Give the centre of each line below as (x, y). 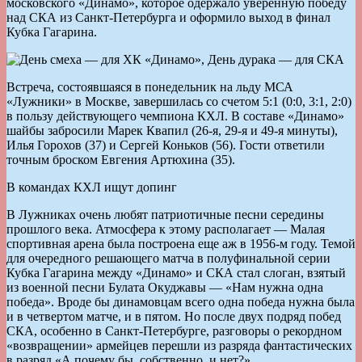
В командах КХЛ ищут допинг (92, 187)
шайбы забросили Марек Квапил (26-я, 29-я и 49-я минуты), (172, 130)
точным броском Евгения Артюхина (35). (121, 159)
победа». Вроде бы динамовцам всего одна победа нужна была (181, 301)
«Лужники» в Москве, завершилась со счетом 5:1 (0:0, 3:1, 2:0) (179, 101)
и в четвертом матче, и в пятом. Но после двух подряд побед (174, 316)
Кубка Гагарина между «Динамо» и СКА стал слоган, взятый (176, 272)
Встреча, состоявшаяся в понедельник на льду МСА (150, 86)
